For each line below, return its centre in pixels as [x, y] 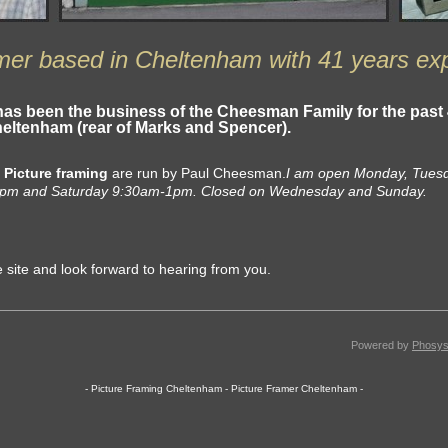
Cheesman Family [285, 111]
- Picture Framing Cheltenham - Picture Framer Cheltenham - [224, 388]
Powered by [381, 345]
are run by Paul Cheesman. [199, 173]
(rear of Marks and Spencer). [184, 127]
